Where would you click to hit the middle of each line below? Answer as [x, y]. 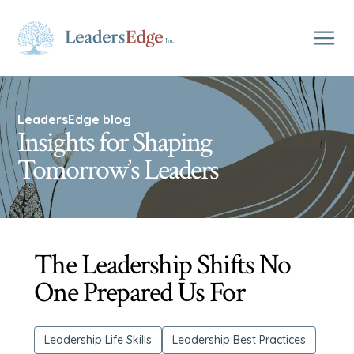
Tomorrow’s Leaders [118, 170]
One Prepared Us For [139, 293]
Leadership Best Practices [239, 340]
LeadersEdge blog [75, 119]
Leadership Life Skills [98, 340]
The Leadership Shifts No [162, 265]
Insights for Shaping [115, 143]
